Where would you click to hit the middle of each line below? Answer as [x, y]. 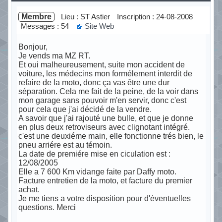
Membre [36, 16]
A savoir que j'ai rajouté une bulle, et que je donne [106, 118]
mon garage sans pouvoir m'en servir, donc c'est [102, 100]
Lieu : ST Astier [85, 17]
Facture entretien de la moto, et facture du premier [105, 180]
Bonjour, [33, 47]
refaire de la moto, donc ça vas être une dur [94, 82]
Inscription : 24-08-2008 [155, 17]
